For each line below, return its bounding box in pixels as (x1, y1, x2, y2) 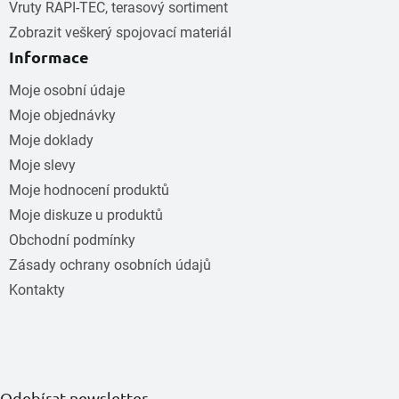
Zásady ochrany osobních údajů (9, 256, 211, 273)
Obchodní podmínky (9, 231, 135, 248)
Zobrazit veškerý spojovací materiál (9, 23, 232, 41)
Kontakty (9, 281, 65, 298)
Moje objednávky (9, 106, 116, 124)
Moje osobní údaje (9, 81, 125, 99)
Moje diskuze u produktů (9, 206, 163, 224)
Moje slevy (9, 156, 76, 174)
